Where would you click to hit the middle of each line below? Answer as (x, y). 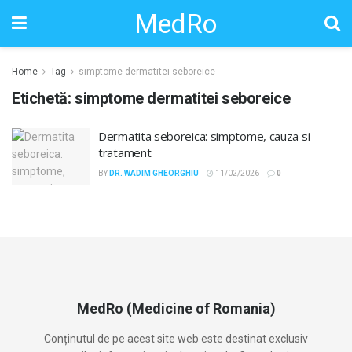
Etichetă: (43, 98)
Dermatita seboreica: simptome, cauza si (204, 136)
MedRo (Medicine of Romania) (176, 308)
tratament (125, 152)
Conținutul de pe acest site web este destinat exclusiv (176, 338)
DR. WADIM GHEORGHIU (154, 173)
